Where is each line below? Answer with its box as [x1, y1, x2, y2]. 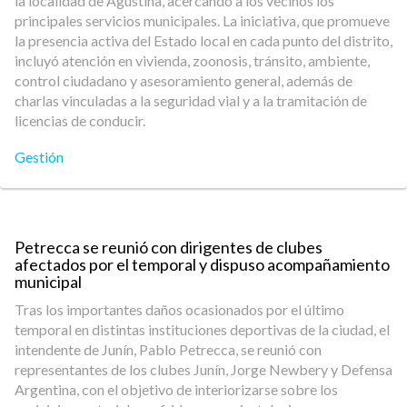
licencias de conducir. [15, 112, 145, 129]
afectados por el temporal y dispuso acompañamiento [15, 254, 390, 274]
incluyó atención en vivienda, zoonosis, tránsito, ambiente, [15, 52, 370, 69]
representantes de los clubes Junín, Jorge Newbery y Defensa [15, 361, 392, 378]
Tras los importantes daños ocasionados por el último [15, 301, 344, 318]
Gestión [15, 148, 64, 165]
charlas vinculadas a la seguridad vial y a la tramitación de [15, 92, 367, 109]
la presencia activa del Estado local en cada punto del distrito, [15, 32, 392, 49]
